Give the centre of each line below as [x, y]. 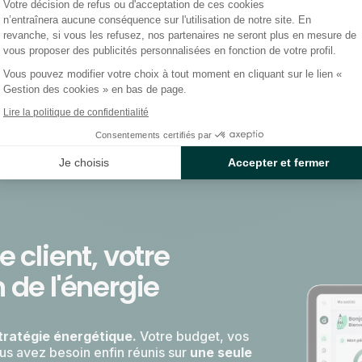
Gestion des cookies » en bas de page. [95, 89]
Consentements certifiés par [154, 135]
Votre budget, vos [194, 337]
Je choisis [84, 163]
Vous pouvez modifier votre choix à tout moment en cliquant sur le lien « [173, 74]
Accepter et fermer [278, 163]
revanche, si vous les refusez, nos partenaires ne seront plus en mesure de [180, 35]
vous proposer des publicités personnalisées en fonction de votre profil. [170, 50]
